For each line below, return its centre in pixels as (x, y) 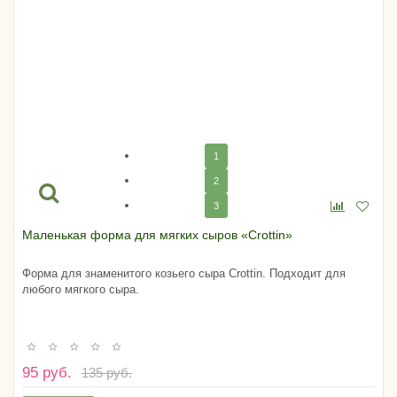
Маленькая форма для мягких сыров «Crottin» (157, 234)
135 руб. (107, 372)
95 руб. (47, 372)
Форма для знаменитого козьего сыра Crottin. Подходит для (184, 273)
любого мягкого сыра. (81, 289)
